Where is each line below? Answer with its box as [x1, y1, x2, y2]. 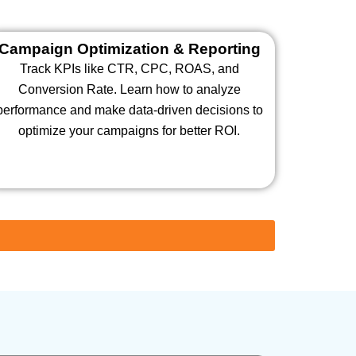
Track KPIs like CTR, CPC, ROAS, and [19, 61, 239, 75]
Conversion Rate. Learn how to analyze [17, 82, 241, 96]
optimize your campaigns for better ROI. [18, 123, 241, 137]
